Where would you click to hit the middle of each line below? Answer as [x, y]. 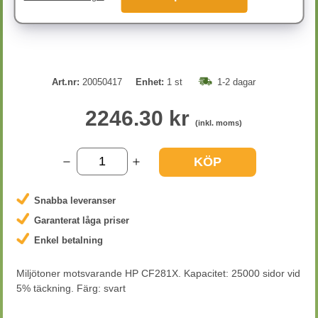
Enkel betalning [68, 240]
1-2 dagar [236, 82]
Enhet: [150, 82]
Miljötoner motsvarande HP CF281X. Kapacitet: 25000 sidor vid [158, 273]
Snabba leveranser [75, 201]
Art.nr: [66, 82]
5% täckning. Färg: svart [71, 288]
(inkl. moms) [218, 123]
